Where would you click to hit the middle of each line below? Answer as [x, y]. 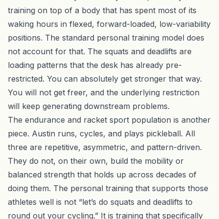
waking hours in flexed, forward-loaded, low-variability [109, 24]
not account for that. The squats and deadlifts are [100, 51]
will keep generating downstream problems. [89, 106]
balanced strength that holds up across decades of [102, 174]
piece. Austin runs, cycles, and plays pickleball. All [101, 133]
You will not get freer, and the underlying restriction [104, 92]
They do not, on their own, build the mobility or [96, 161]
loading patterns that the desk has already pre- [95, 65]
